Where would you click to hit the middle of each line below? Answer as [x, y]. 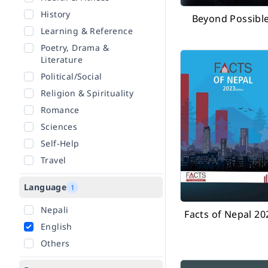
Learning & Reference [87, 31]
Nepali [55, 210]
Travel [54, 160]
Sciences [59, 127]
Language [45, 187]
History [56, 14]
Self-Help [60, 143]
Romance [60, 110]
